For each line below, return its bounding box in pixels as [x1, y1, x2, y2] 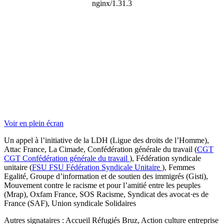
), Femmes [162, 162, 195, 171]
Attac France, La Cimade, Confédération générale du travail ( [4, 144, 197, 153]
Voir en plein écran [4, 118, 63, 127]
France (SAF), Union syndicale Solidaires [4, 198, 136, 207]
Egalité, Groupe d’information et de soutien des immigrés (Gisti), [4, 171, 208, 180]
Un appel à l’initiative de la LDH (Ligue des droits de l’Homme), [4, 135, 209, 144]
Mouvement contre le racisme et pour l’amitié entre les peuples [4, 180, 200, 189]
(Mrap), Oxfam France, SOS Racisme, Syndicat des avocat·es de [4, 189, 208, 198]
